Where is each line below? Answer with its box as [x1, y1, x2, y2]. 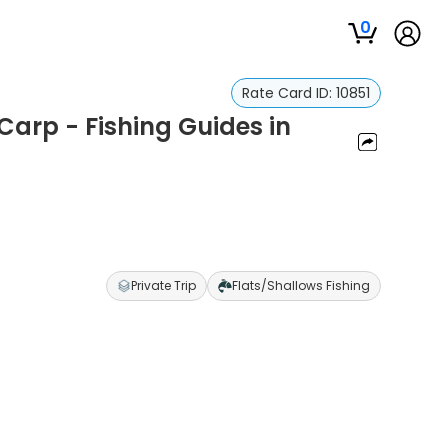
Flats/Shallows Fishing [231, 277, 370, 294]
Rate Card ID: [241, 83, 336, 103]
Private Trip [130, 277, 196, 294]
